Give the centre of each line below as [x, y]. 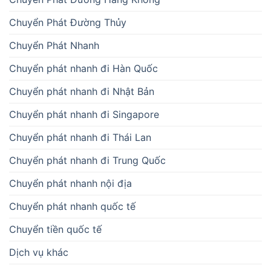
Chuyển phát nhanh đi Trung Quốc [87, 161]
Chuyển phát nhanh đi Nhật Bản [82, 92]
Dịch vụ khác [39, 253]
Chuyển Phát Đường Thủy [68, 23]
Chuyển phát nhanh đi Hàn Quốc [83, 69]
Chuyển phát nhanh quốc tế [72, 207]
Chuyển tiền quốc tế [55, 230]
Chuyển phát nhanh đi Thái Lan [80, 138]
